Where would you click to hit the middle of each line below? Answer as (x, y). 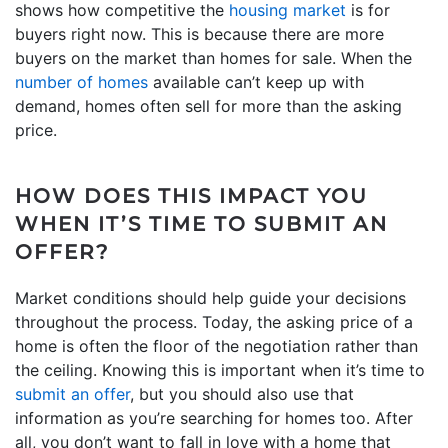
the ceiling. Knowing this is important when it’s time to (220, 369)
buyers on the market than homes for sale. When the (213, 57)
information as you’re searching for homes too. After (214, 417)
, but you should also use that (242, 393)
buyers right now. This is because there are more (199, 33)
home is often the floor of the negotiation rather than (216, 345)
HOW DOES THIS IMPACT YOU (191, 195)
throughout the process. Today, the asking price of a (214, 321)
